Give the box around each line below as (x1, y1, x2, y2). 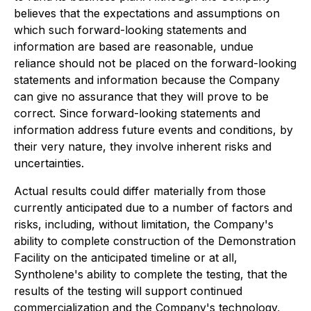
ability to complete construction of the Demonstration (14, 233, 296, 248)
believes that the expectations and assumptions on (14, 6, 280, 20)
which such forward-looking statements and (14, 22, 246, 37)
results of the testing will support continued (14, 283, 242, 298)
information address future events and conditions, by (14, 122, 293, 137)
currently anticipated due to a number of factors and (14, 200, 292, 215)
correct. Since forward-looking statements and (14, 106, 260, 120)
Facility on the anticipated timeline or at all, (14, 250, 237, 264)
